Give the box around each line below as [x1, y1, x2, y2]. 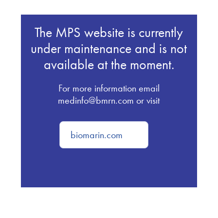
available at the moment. [43, 56, 174, 73]
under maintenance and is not [31, 40, 187, 56]
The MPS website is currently [35, 24, 183, 40]
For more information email [58, 82, 160, 94]
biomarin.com [71, 129, 123, 141]
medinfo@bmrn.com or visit [58, 94, 160, 106]
